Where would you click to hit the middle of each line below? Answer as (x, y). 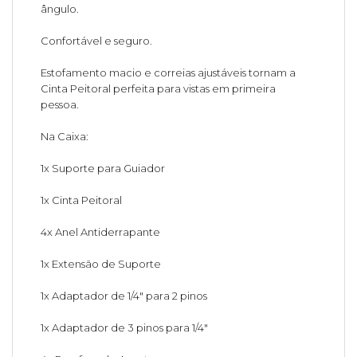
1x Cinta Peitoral (82, 200)
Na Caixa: (65, 136)
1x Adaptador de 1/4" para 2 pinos (124, 295)
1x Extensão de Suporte (101, 263)
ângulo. (60, 8)
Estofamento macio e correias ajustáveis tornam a (169, 72)
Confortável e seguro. (97, 40)
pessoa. (60, 104)
